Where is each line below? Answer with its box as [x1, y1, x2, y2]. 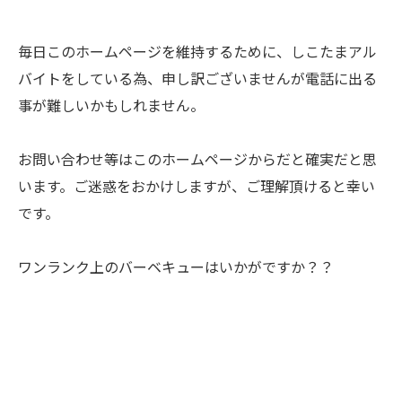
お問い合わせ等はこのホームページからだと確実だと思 [18, 148, 377, 170]
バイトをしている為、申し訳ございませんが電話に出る [18, 67, 377, 89]
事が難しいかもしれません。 [18, 94, 205, 116]
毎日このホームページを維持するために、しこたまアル [18, 40, 377, 62]
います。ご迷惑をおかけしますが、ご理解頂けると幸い [18, 175, 375, 197]
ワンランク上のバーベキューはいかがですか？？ [18, 256, 334, 277]
